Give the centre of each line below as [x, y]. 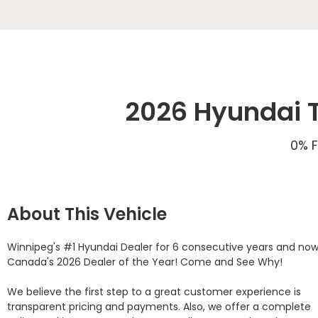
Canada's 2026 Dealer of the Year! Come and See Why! [146, 262]
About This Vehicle [87, 214]
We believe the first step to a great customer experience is [154, 292]
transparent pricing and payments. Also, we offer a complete [159, 307]
